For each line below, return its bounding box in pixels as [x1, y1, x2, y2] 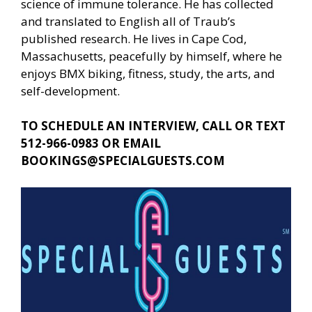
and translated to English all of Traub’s [21, 13, 235, 29]
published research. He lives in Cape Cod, [21, 30, 247, 47]
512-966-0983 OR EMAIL [21, 135, 161, 152]
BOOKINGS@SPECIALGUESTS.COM [21, 153, 225, 169]
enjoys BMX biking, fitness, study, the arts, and [21, 65, 275, 81]
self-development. [21, 82, 120, 99]
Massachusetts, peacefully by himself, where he [21, 47, 282, 64]
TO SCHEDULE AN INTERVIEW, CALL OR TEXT [21, 118, 286, 134]
